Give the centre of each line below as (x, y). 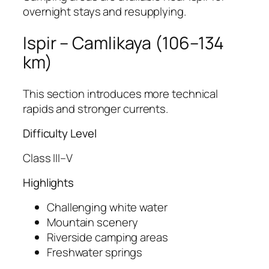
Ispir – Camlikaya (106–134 (124, 43)
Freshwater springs (95, 252)
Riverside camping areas (107, 237)
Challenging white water (107, 207)
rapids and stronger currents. (96, 108)
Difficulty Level (60, 134)
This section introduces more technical (121, 93)
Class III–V (48, 158)
